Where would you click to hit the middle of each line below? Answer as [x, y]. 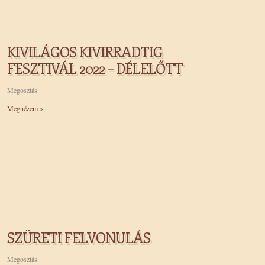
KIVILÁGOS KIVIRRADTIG [85, 51]
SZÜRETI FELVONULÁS [79, 237]
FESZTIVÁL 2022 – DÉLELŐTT [95, 68]
